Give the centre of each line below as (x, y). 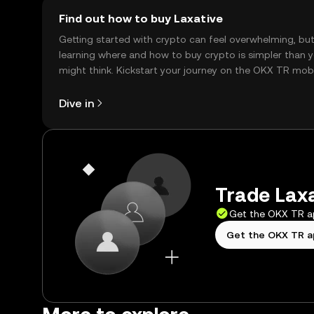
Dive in (76, 103)
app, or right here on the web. (128, 86)
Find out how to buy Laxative (141, 19)
